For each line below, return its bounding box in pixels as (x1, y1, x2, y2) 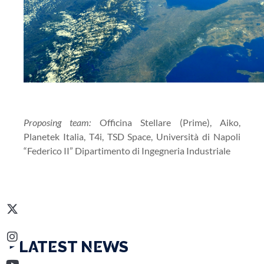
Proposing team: (24, 117, 91, 128)
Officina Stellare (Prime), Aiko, (91, 117, 241, 128)
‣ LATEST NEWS (9, 238, 129, 256)
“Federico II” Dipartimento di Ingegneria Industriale (24, 145, 230, 156)
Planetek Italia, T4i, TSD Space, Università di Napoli (24, 131, 240, 142)
